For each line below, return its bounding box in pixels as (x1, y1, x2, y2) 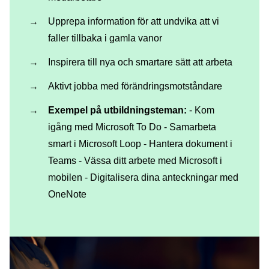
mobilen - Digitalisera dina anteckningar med (48, 172, 238, 183)
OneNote (48, 189, 86, 199)
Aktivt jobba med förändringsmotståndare (48, 80, 222, 91)
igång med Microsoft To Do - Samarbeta (48, 121, 216, 132)
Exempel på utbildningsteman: (48, 104, 187, 115)
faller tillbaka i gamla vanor (48, 32, 162, 43)
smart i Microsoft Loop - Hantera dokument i (48, 138, 232, 149)
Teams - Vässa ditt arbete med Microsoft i (48, 155, 222, 166)
